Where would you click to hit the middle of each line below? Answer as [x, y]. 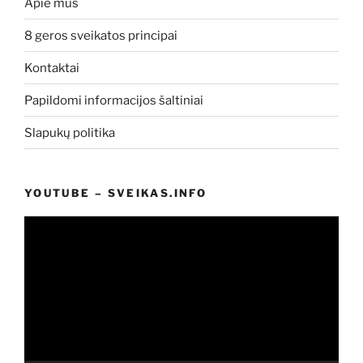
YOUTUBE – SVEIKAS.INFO [115, 193]
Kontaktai [52, 68]
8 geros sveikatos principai [101, 35]
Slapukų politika [70, 132]
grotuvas [49, 244]
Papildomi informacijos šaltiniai [114, 100]
